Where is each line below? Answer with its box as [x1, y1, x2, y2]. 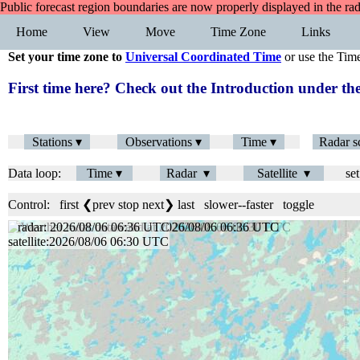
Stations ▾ [32, 135, 82, 149]
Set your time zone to [8, 50, 125, 63]
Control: [8, 198, 59, 212]
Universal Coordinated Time [125, 50, 281, 63]
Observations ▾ [125, 135, 202, 149]
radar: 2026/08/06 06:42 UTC [8, 220, 170, 235]
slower [204, 198, 238, 212]
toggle [283, 198, 314, 212]
